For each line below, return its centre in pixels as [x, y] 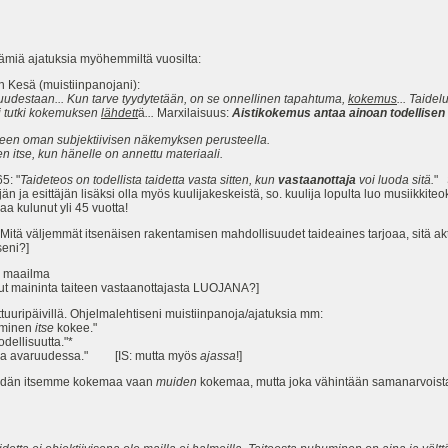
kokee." [77, 328]
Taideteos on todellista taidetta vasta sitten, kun [149, 179]
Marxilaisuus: [193, 113]
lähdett [119, 113]
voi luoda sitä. [395, 179]
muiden [176, 382]
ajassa [218, 356]
